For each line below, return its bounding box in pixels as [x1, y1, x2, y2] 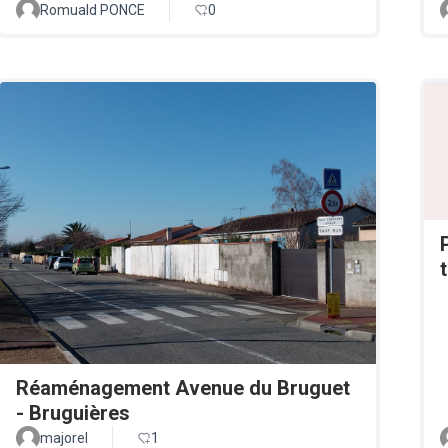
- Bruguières [16, 400, 130, 425]
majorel [40, 429, 88, 446]
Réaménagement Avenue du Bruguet [16, 375, 350, 400]
